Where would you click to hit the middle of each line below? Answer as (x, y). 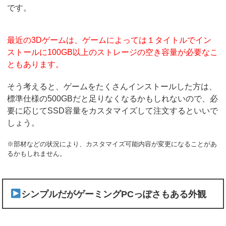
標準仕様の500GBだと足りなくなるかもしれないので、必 (113, 99)
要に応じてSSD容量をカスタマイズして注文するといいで (113, 111)
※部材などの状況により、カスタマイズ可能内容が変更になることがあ (112, 144)
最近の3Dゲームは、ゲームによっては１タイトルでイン (109, 40)
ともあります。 (36, 65)
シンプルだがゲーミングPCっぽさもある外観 (114, 194)
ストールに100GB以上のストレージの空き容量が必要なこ (113, 52)
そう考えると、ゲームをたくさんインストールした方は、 (112, 87)
